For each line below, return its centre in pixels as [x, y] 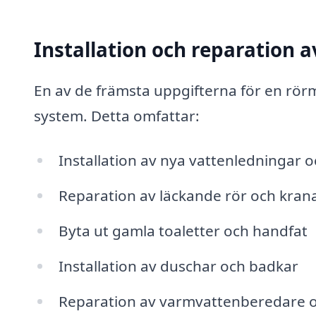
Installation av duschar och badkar [178, 266]
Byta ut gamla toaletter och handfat [183, 230]
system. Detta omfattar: [117, 115]
